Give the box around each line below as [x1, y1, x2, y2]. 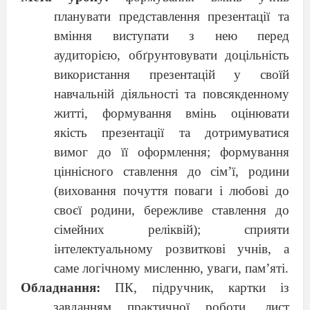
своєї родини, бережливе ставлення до [54, 202, 289, 217]
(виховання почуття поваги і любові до [54, 183, 289, 198]
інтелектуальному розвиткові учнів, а [54, 241, 289, 256]
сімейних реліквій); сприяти [54, 221, 289, 237]
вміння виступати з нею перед [54, 28, 289, 43]
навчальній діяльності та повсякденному [54, 86, 289, 101]
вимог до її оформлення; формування [54, 144, 289, 159]
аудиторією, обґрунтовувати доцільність [54, 47, 289, 62]
